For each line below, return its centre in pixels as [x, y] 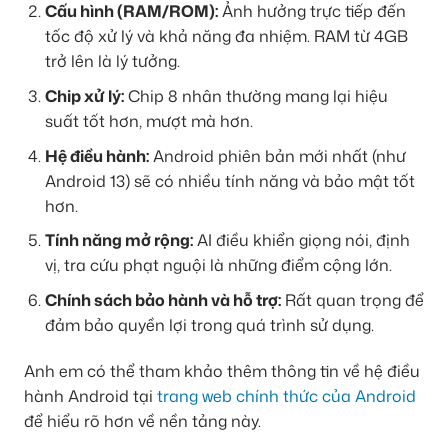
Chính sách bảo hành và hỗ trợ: [162, 299]
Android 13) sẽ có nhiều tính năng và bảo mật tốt [229, 180]
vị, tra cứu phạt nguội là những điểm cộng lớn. [218, 265]
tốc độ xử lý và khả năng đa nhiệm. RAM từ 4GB [226, 36]
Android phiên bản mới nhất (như [277, 155]
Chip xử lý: [84, 96]
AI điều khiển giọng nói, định [301, 240]
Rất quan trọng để [352, 299]
